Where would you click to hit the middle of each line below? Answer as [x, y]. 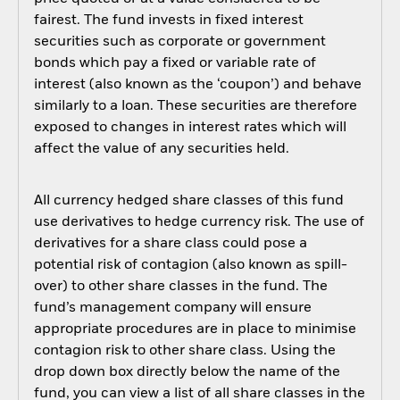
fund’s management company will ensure [172, 308]
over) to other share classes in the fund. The [180, 286]
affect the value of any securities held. [161, 150]
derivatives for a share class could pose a [170, 243]
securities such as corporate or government [179, 42]
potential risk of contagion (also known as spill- [190, 265]
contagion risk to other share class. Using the [184, 350]
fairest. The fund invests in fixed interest [168, 21]
